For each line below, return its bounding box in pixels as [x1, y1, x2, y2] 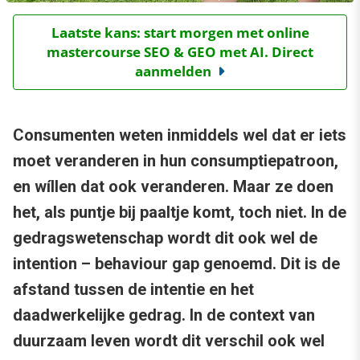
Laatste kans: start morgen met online [51, 23, 309, 43]
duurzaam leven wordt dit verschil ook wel [13, 331, 325, 351]
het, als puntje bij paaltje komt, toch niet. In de [13, 202, 346, 223]
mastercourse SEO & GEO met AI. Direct [47, 43, 313, 62]
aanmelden [135, 62, 211, 81]
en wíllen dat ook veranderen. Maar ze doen [13, 177, 333, 197]
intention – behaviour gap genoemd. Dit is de [13, 254, 340, 274]
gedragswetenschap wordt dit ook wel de [13, 228, 317, 248]
